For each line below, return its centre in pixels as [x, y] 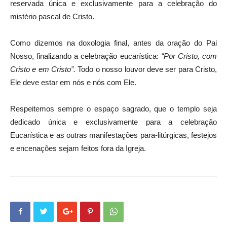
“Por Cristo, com [189, 56]
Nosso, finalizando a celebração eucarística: [86, 56]
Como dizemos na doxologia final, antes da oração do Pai [113, 43]
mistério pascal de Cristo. [52, 16]
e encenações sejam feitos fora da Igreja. [78, 148]
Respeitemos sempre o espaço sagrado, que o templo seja [113, 108]
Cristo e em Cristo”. [44, 69]
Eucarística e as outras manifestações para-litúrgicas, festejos [113, 135]
